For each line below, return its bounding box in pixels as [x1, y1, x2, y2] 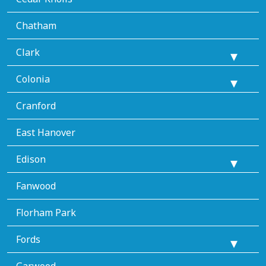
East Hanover [16, 125, 75, 139]
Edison [16, 152, 46, 166]
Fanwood [16, 179, 56, 192]
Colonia [16, 72, 50, 85]
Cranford [16, 99, 56, 112]
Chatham [16, 18, 56, 32]
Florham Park [16, 205, 76, 219]
